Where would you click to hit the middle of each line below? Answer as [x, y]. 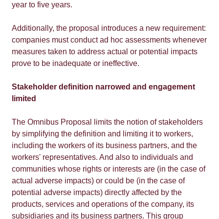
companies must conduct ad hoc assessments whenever [109, 40]
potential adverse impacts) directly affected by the [97, 192]
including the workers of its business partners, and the [104, 145]
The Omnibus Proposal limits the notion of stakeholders [107, 122]
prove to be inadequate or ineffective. [76, 63]
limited [24, 99]
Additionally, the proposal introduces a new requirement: [109, 28]
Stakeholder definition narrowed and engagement [103, 87]
